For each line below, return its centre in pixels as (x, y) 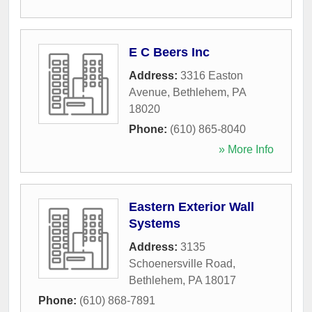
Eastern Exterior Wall (192, 206)
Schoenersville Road (181, 263)
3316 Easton (212, 75)
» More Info (246, 149)
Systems (155, 223)
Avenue (148, 92)
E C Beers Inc (169, 52)
